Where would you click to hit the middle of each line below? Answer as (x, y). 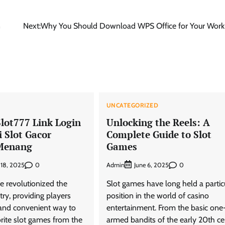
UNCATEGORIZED (132, 105)
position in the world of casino (157, 196)
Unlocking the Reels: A (158, 122)
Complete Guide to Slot (159, 134)
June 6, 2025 (151, 165)
